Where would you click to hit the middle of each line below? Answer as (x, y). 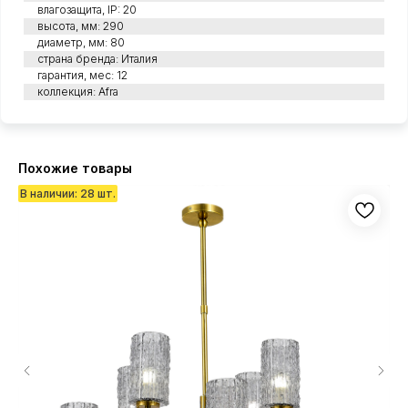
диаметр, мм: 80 (81, 43)
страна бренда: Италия (97, 59)
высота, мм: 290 (81, 26)
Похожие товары (75, 168)
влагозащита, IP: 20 (87, 10)
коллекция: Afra (78, 92)
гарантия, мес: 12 (82, 76)
